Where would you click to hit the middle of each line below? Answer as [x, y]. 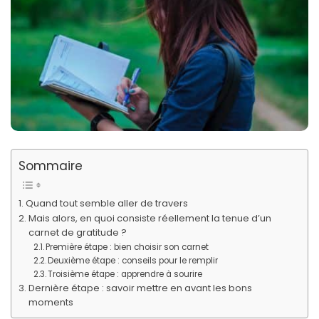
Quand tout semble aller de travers [106, 204]
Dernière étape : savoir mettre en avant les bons [140, 288]
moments [51, 303]
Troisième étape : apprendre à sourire [125, 274]
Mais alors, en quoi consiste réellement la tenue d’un [150, 219]
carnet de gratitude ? [77, 233]
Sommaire [51, 166]
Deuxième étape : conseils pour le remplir [132, 261]
